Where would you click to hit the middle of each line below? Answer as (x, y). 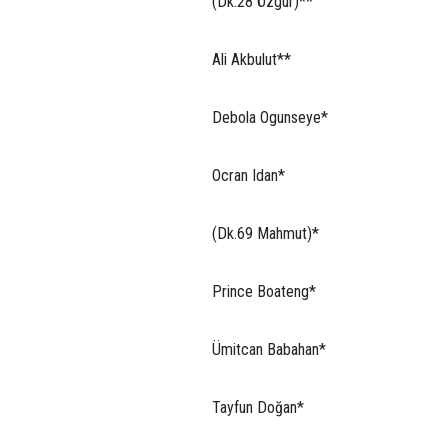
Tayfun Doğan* (258, 407)
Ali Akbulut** (251, 59)
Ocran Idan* (248, 175)
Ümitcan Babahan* (269, 349)
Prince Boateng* (264, 291)
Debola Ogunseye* (270, 117)
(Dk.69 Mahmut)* (265, 233)
